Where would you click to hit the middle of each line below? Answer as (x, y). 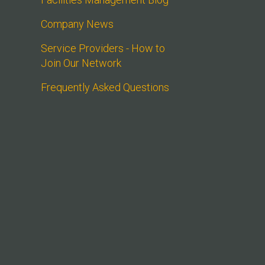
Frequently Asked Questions (105, 87)
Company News (77, 24)
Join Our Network (81, 63)
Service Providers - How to (103, 48)
